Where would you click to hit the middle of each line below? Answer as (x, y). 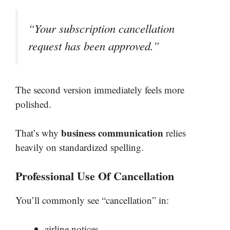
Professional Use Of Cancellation (95, 176)
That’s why (38, 133)
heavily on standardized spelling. (80, 147)
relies (175, 133)
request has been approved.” (94, 46)
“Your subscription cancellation (101, 28)
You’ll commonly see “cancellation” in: (92, 200)
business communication (112, 133)
